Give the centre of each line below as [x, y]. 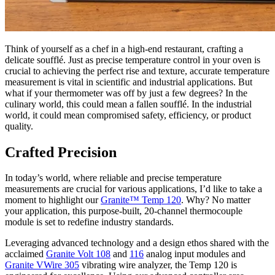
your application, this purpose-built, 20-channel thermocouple [124, 211]
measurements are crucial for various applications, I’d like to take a [134, 189]
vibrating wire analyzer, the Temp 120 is [158, 265]
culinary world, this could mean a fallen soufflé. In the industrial [128, 104]
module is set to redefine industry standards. [89, 222]
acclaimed [25, 254]
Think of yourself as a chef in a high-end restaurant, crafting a [124, 48]
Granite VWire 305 [42, 265]
